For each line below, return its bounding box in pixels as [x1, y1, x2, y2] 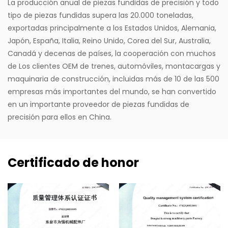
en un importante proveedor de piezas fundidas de [8, 99, 189, 109]
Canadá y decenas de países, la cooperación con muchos [8, 48, 216, 59]
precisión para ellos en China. [8, 112, 111, 122]
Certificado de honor [8, 154, 139, 171]
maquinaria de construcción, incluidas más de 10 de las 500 [8, 74, 219, 84]
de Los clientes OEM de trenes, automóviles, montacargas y [8, 61, 220, 71]
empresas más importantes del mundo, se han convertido [8, 87, 216, 97]
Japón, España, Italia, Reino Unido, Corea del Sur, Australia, [8, 36, 211, 46]
